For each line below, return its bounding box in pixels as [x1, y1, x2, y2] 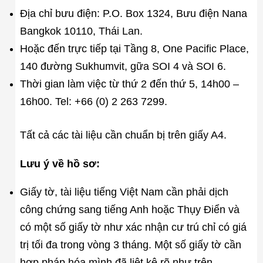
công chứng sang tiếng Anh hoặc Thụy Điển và [19, 204, 240, 216]
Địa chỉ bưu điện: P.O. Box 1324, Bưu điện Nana [19, 7, 247, 19]
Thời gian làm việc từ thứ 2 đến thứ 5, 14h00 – [19, 77, 239, 90]
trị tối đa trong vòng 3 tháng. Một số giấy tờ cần [19, 239, 241, 251]
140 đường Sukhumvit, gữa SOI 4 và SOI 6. [19, 60, 226, 72]
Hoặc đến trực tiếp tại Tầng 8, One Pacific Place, [19, 42, 249, 55]
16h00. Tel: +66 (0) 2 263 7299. [19, 95, 167, 107]
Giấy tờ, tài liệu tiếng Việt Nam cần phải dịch [19, 186, 228, 198]
